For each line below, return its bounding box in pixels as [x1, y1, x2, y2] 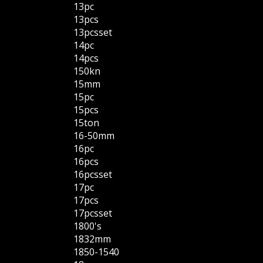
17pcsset [73, 207, 113, 220]
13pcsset [73, 26, 113, 39]
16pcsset [73, 168, 113, 181]
